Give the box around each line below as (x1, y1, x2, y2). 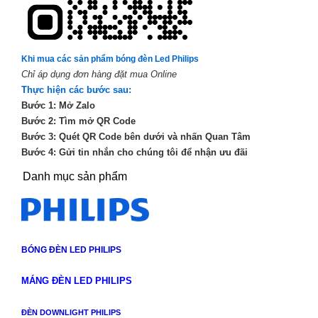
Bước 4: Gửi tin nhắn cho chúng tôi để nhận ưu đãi (21, 147, 248, 158)
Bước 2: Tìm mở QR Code (21, 116, 136, 126)
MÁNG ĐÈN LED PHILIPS (21, 275, 132, 287)
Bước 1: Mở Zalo (21, 100, 95, 111)
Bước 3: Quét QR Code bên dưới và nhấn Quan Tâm (21, 131, 251, 142)
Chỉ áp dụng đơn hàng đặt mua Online (21, 69, 177, 79)
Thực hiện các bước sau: (21, 84, 131, 95)
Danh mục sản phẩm (22, 170, 127, 182)
